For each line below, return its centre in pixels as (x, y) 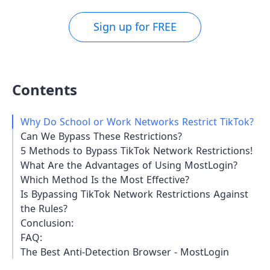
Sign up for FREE (135, 27)
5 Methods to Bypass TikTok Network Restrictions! (136, 151)
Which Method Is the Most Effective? (105, 180)
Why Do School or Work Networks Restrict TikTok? (137, 122)
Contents (45, 90)
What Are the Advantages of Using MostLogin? (129, 165)
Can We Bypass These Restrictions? (101, 136)
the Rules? (44, 209)
